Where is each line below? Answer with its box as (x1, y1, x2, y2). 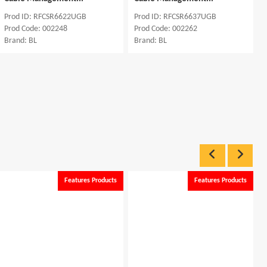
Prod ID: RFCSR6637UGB (134, 12, 216, 21)
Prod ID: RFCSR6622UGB (4, 12, 86, 21)
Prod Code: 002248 (4, 24, 67, 33)
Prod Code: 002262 (134, 24, 197, 33)
